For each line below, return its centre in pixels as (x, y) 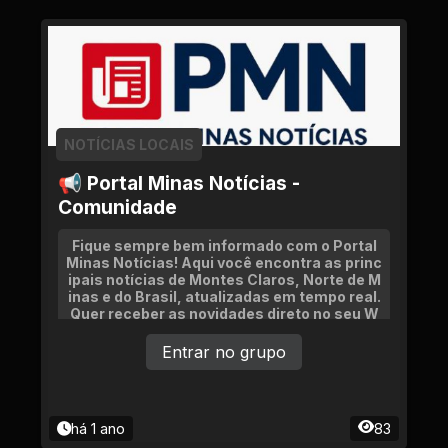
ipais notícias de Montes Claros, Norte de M (224, 279)
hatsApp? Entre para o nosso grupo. (224, 330)
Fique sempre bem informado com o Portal (224, 245)
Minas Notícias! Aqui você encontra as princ (224, 262)
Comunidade (117, 207)
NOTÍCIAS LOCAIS (129, 144)
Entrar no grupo (224, 352)
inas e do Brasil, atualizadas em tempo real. (224, 296)
